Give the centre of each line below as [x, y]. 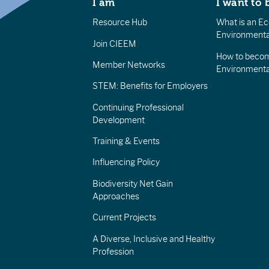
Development [118, 120]
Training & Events [126, 141]
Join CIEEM [114, 44]
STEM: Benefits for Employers [150, 86]
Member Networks [128, 65]
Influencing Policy [126, 162]
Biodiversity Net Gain [132, 183]
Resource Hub [119, 23]
